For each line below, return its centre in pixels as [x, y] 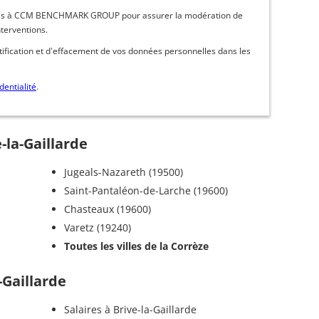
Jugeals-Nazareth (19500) [123, 172]
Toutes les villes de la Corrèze [136, 246]
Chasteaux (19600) [107, 209]
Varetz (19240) [97, 228]
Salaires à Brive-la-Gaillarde [130, 310]
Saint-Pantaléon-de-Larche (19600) [146, 191]
